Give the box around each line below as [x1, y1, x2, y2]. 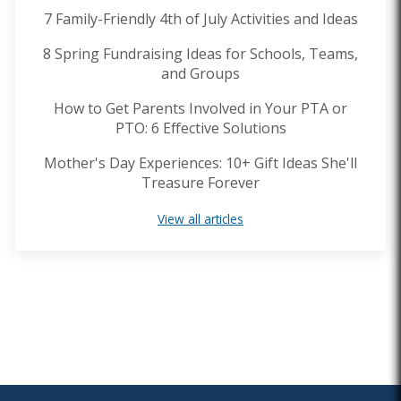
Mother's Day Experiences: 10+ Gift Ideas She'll [44, 153, 357, 174]
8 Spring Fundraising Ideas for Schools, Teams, [43, 44, 358, 64]
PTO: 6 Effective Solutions [115, 118, 286, 139]
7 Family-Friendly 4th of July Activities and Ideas [43, 9, 358, 30]
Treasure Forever [141, 173, 260, 193]
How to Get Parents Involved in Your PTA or [54, 98, 347, 119]
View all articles [158, 210, 243, 228]
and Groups [161, 64, 240, 84]
